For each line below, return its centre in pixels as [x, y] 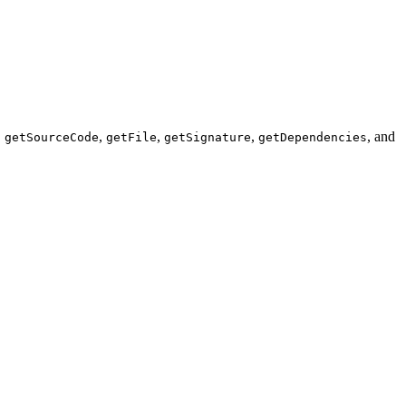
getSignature [208, 137]
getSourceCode [52, 137]
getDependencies [313, 137]
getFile [131, 137]
